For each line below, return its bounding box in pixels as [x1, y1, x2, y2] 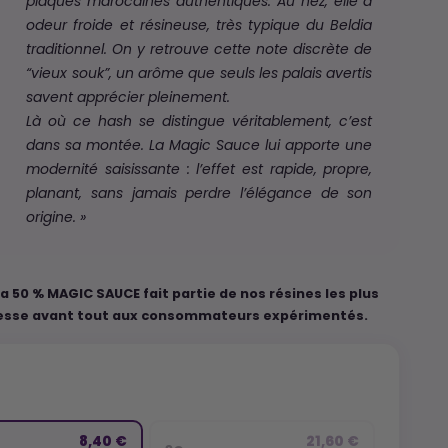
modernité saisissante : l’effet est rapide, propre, [26, 163, 373, 178]
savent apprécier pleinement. [26, 91, 231, 106]
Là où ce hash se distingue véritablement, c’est [26, 115, 373, 130]
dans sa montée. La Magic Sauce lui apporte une [26, 139, 373, 154]
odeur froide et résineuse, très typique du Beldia [26, 19, 373, 34]
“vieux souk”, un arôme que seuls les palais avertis [26, 67, 373, 82]
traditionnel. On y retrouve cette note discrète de [26, 43, 373, 58]
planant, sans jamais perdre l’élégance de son [26, 187, 373, 202]
